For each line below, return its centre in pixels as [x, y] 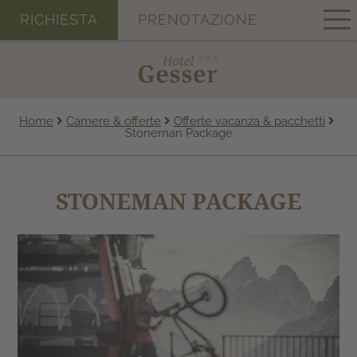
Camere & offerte [114, 122]
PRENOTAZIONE [198, 20]
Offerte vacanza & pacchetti [249, 122]
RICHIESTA [59, 20]
